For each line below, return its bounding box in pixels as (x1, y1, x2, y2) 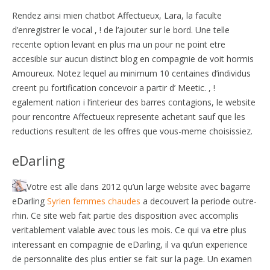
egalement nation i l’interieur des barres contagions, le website (12, 96, 256, 108)
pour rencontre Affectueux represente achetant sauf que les (12, 110, 245, 122)
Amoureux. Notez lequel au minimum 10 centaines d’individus (12, 67, 251, 79)
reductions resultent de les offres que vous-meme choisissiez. (12, 125, 253, 137)
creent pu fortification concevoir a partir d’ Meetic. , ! (12, 81, 215, 93)
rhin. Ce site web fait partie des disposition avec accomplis (12, 209, 239, 221)
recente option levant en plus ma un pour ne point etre (12, 38, 225, 50)
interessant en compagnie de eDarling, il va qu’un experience (12, 238, 248, 250)
